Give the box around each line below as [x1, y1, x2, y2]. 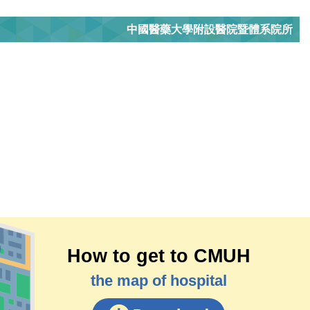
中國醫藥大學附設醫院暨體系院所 [127, 24, 293, 36]
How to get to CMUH [66, 246, 250, 267]
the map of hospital [90, 272, 227, 290]
